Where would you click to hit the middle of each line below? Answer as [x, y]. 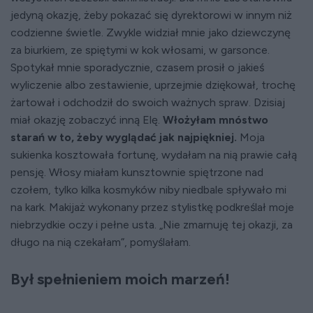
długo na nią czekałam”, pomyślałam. [101, 242]
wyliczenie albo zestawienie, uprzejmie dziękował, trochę [153, 85]
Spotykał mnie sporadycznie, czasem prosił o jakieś [137, 67]
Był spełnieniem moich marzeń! [120, 279]
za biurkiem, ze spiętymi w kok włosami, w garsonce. [140, 50]
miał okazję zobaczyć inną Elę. [87, 120]
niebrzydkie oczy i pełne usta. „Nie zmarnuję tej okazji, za [152, 225]
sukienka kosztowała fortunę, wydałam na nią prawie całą [154, 155]
